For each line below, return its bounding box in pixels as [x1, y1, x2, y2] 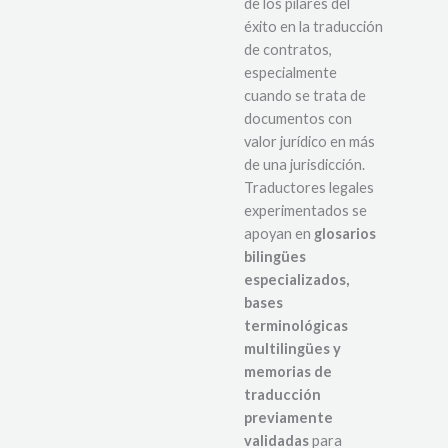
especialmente [244, 64, 337, 82]
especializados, [244, 271, 349, 289]
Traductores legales [244, 179, 374, 197]
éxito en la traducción [244, 18, 383, 36]
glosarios [314, 225, 376, 243]
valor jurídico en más [244, 133, 375, 151]
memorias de [244, 363, 332, 381]
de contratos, [244, 41, 332, 59]
